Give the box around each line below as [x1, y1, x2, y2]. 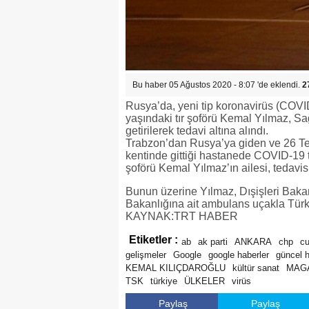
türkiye [150, 276, 177, 286]
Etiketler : [129, 234, 178, 246]
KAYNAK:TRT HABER [126, 210, 238, 222]
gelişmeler [126, 250, 166, 260]
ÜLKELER [184, 276, 225, 286]
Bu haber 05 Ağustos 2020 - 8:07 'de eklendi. [132, 80, 302, 90]
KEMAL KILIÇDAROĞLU [126, 263, 226, 273]
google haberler [208, 250, 269, 260]
